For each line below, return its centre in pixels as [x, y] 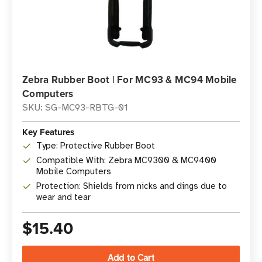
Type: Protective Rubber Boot [96, 146]
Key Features [48, 132]
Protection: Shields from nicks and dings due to [132, 186]
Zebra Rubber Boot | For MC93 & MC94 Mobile [130, 80]
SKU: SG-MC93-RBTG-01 [75, 108]
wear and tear [63, 197]
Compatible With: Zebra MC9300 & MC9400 [126, 160]
